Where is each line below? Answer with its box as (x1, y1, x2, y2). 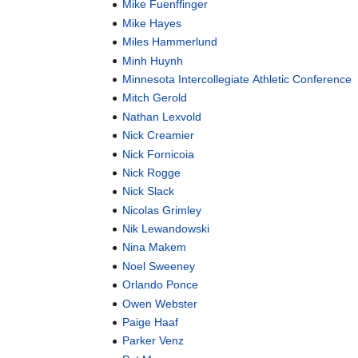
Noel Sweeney (122, 259, 196, 272)
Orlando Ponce (122, 278, 199, 292)
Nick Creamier (122, 129, 195, 142)
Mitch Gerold (122, 91, 188, 105)
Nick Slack (122, 185, 175, 198)
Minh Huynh (122, 54, 184, 67)
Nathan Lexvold (122, 109, 202, 123)
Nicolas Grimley (122, 203, 202, 217)
